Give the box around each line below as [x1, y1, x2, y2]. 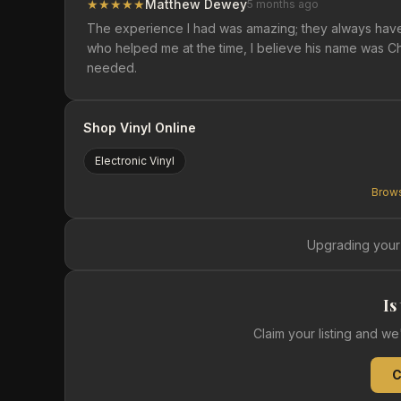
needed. [87, 60, 137, 75]
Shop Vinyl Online [83, 120, 196, 135]
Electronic [95, 154, 147, 167]
